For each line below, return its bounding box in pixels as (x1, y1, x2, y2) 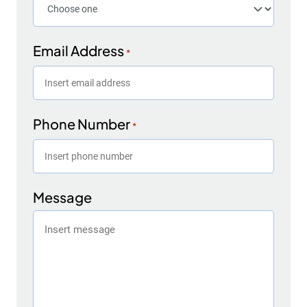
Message (33, 188, 92, 206)
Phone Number (33, 114, 130, 132)
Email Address (33, 41, 124, 59)
